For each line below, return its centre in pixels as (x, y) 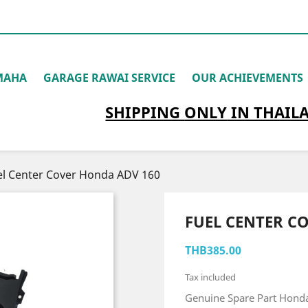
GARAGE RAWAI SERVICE (109, 78)
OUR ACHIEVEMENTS (247, 78)
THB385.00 (213, 250)
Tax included (210, 277)
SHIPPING (145, 112)
